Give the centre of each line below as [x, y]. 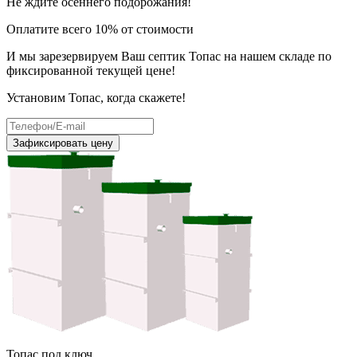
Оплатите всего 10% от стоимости [100, 29]
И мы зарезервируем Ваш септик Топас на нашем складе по [169, 56]
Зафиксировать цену [63, 143]
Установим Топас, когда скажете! [96, 98]
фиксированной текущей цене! [91, 71]
